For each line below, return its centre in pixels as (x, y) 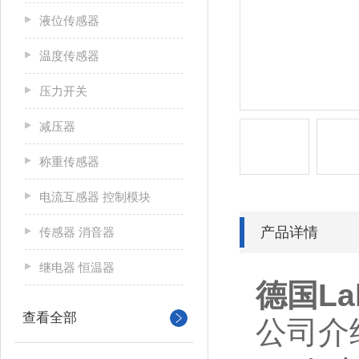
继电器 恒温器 (77, 267)
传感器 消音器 (77, 232)
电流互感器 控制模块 (95, 197)
